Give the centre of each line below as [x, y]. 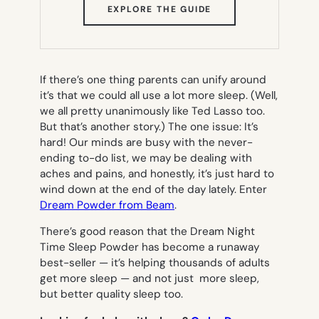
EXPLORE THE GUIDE [159, 10]
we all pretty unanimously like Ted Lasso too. [152, 111]
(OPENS [230, 9]
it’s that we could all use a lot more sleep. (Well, [159, 96]
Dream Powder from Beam [107, 205]
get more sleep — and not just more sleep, [150, 279]
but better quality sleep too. [111, 294]
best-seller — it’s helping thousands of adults [155, 263]
